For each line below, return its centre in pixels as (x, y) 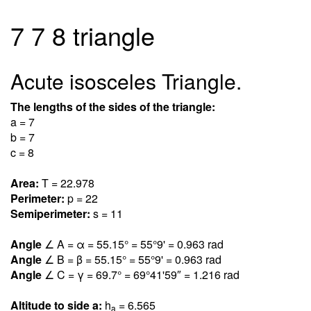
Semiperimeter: (52, 213)
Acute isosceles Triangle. (126, 81)
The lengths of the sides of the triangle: (113, 107)
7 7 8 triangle (83, 35)
